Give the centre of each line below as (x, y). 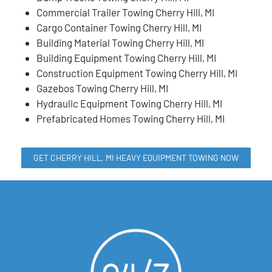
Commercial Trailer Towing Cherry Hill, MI (125, 12)
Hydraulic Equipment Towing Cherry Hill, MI (129, 104)
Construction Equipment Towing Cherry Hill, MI (137, 73)
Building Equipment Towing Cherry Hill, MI (126, 58)
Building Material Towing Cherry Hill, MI (120, 43)
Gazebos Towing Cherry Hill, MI (102, 88)
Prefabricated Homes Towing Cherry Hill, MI (131, 119)
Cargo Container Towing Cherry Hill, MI (119, 28)
